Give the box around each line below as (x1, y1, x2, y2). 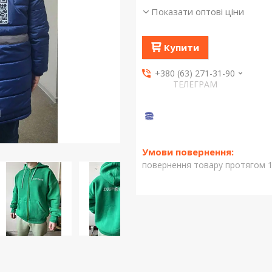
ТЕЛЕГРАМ (172, 78, 217, 90)
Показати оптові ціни (151, 5, 244, 18)
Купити (163, 41, 199, 54)
